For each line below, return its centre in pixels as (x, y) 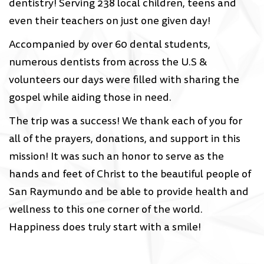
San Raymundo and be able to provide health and (129, 192)
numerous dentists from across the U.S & (108, 62)
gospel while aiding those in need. (90, 98)
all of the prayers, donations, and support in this (125, 139)
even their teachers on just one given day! (110, 21)
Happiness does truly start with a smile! (105, 227)
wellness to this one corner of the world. (106, 209)
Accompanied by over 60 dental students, (110, 44)
